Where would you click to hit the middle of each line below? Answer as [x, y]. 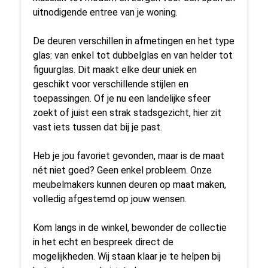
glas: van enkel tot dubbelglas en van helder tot [133, 55]
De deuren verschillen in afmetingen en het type [134, 41]
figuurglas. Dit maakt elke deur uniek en [115, 70]
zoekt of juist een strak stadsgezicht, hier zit [127, 113]
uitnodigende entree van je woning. [105, 12]
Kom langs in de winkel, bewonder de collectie [130, 228]
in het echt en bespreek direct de [103, 242]
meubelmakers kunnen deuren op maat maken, [130, 185]
